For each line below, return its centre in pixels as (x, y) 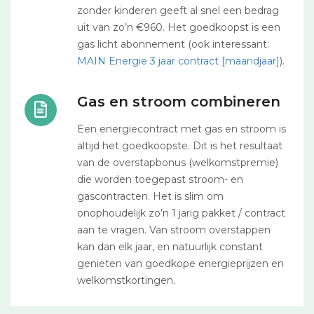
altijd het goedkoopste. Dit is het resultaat (180, 146)
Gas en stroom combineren (179, 102)
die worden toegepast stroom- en (160, 179)
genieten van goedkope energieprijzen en (180, 264)
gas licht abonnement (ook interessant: (173, 44)
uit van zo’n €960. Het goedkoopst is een (179, 27)
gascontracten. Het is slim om (150, 196)
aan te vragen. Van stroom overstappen (174, 230)
